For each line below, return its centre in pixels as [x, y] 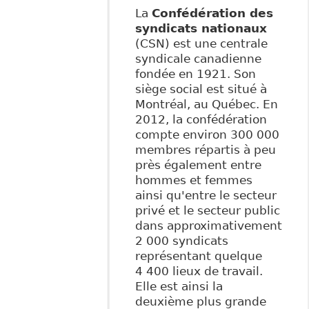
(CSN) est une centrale [201, 44]
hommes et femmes [193, 180]
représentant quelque [198, 256]
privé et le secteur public [207, 211]
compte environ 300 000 [207, 135]
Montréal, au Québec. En [206, 104]
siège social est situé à [201, 89]
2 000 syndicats [181, 241]
